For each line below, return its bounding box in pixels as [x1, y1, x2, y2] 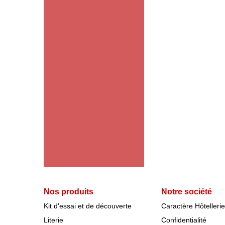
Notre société [161, 187, 212, 196]
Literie [44, 216, 63, 224]
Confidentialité [161, 216, 206, 224]
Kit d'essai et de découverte [44, 202, 132, 210]
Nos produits [44, 187, 93, 196]
